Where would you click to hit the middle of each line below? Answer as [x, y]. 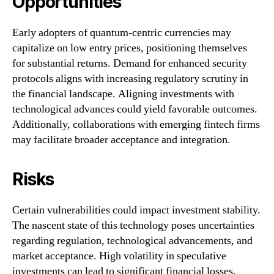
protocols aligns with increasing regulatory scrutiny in [130, 79]
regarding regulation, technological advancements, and [132, 241]
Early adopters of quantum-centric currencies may [122, 33]
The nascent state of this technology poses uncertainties [133, 226]
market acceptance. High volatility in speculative [119, 256]
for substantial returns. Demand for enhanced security [130, 64]
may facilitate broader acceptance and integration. [121, 140]
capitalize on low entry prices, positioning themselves [130, 48]
